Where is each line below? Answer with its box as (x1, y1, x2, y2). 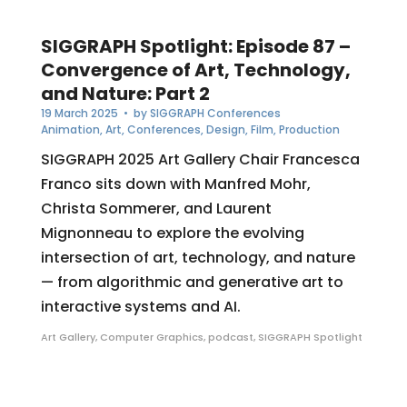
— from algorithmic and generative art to (40, 271, 343, 293)
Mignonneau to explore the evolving (40, 222, 304, 243)
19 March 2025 (40, 104, 118, 121)
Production (278, 121, 340, 137)
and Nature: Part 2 (40, 80, 210, 106)
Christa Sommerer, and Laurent (40, 197, 272, 219)
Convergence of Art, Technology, (40, 56, 351, 83)
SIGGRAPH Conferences (149, 104, 281, 121)
